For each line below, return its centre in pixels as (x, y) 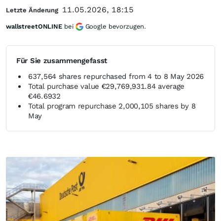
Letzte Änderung (32, 10)
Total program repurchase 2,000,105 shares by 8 (112, 106)
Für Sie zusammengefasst (62, 61)
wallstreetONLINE (34, 26)
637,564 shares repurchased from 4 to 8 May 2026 (116, 76)
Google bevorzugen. (116, 26)
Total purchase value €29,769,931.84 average (107, 86)
